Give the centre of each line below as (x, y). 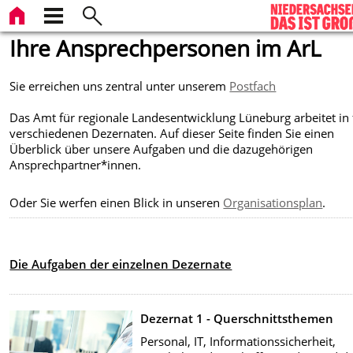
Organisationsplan (273, 203)
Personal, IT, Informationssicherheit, (238, 341)
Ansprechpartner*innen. (76, 164)
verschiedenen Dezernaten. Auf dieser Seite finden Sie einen (172, 133)
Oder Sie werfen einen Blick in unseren (117, 203)
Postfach (253, 85)
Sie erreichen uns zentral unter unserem (120, 85)
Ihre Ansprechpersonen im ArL (166, 48)
